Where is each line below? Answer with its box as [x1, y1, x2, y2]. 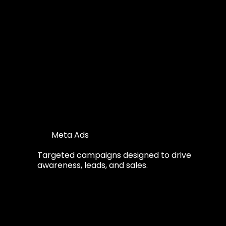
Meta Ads [51, 129, 89, 141]
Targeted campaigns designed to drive [37, 149, 191, 161]
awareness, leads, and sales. [37, 159, 148, 171]
